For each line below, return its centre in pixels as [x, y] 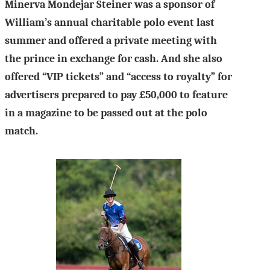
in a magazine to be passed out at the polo [106, 113]
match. [23, 131]
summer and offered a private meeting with [111, 40]
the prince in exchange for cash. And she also [114, 58]
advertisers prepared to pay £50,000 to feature [116, 95]
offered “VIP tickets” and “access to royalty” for [118, 77]
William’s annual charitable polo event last [110, 22]
